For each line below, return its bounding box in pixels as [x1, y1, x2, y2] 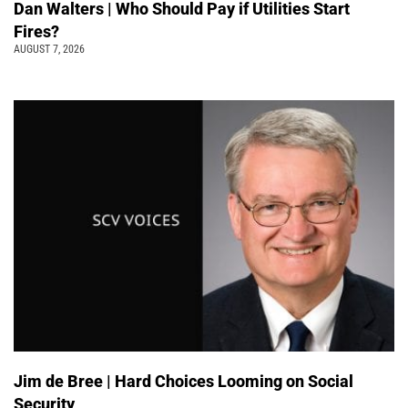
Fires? [14, 21, 59, 41]
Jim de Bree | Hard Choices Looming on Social [14, 371, 353, 391]
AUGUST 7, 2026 [14, 42, 85, 56]
